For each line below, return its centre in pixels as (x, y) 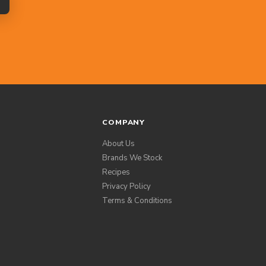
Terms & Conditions (137, 201)
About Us (118, 144)
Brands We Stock (132, 158)
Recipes (116, 172)
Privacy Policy (126, 187)
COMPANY (124, 122)
